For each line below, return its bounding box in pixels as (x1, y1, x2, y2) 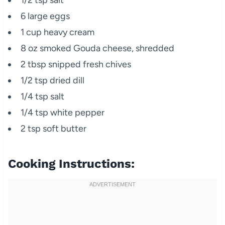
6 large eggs (20, 10, 70, 22)
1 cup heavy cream (20, 26, 94, 38)
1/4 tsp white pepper (20, 106, 104, 118)
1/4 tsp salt (20, 90, 64, 102)
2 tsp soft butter (20, 123, 86, 134)
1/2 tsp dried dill (20, 74, 84, 86)
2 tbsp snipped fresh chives (20, 58, 131, 70)
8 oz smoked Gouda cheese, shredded (20, 42, 174, 54)
